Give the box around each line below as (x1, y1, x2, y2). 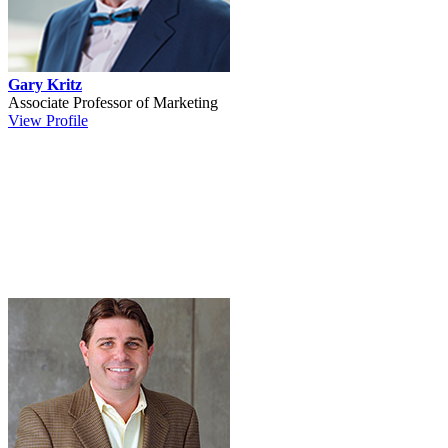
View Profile (8, 111, 88, 129)
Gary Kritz (8, 75, 82, 93)
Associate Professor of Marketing (8, 93, 218, 111)
